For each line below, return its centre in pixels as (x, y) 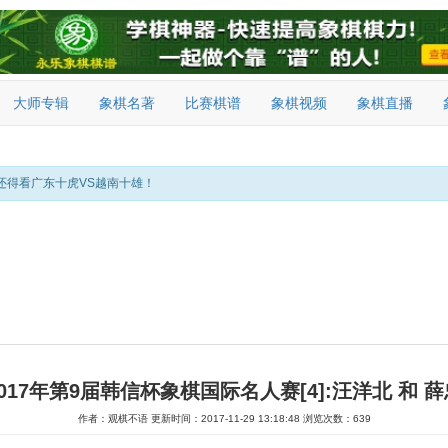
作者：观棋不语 (114, 418)
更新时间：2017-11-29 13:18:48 (225, 418)
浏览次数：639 (336, 418)
